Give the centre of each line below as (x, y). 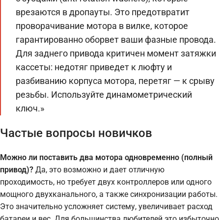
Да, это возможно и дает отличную (99, 169)
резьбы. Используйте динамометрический (104, 95)
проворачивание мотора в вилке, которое (102, 26)
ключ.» (30, 108)
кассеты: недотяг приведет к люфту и (94, 67)
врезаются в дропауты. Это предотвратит (103, 12)
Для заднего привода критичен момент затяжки (116, 53)
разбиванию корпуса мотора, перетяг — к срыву (115, 81)
